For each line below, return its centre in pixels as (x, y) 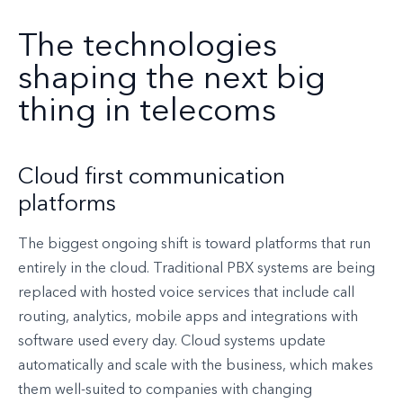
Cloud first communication (152, 178)
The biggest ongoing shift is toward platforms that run (194, 245)
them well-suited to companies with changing (165, 391)
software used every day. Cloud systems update (172, 342)
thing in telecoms (147, 113)
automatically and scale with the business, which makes (196, 367)
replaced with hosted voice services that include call (186, 294)
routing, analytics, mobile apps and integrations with (188, 318)
